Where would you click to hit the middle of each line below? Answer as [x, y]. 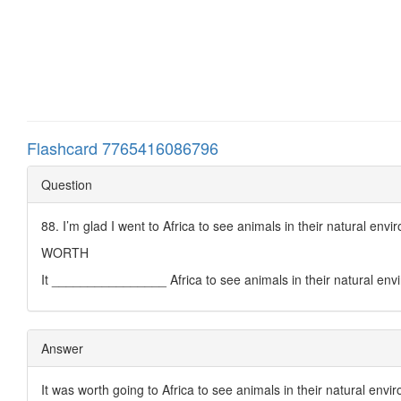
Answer [62, 348]
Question [67, 184]
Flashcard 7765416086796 [123, 147]
